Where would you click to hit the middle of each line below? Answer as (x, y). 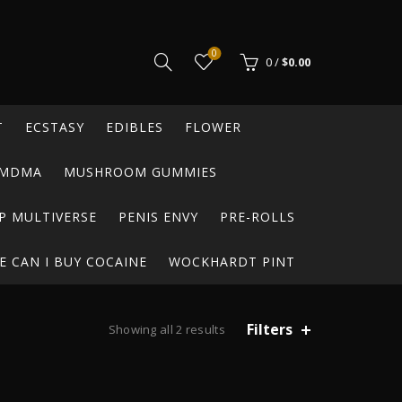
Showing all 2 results (166, 329)
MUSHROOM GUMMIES (140, 172)
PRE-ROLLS (258, 217)
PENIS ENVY (158, 217)
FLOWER (213, 127)
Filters (270, 329)
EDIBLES (134, 127)
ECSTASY (54, 127)
